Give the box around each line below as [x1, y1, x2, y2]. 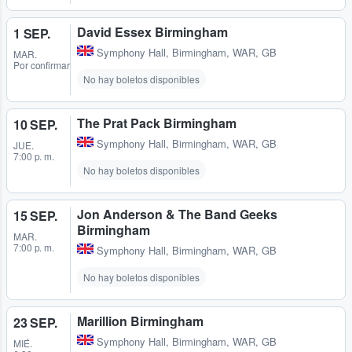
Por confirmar [13, 58, 70, 72]
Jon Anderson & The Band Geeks [77, 205, 277, 224]
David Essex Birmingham [77, 23, 228, 42]
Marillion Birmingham [77, 312, 203, 331]
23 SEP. [13, 313, 57, 332]
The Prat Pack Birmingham [77, 114, 236, 133]
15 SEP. [13, 207, 57, 225]
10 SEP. [13, 115, 57, 134]
